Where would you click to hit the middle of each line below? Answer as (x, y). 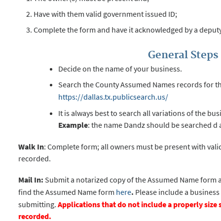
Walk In (31, 146)
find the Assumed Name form (67, 192)
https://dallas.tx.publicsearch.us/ (113, 97)
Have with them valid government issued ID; (106, 14)
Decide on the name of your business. (120, 69)
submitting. (38, 204)
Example (73, 125)
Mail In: (31, 179)
